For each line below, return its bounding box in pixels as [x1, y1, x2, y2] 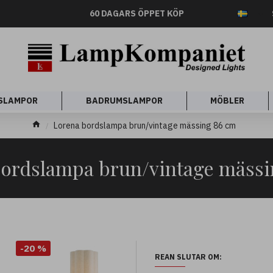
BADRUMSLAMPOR [85, 94, 163, 106]
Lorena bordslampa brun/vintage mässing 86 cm [53, 119, 236, 131]
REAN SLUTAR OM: [155, 252, 222, 261]
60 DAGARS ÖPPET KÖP [89, 8, 184, 19]
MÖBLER [210, 94, 245, 106]
